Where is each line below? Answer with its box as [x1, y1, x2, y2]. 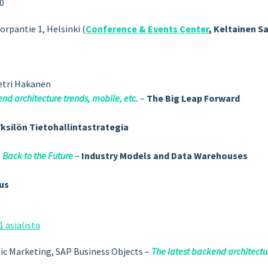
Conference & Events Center [86, 22, 209, 35]
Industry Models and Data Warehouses [81, 149, 248, 162]
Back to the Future [2, 149, 74, 162]
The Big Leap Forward [147, 92, 240, 104]
